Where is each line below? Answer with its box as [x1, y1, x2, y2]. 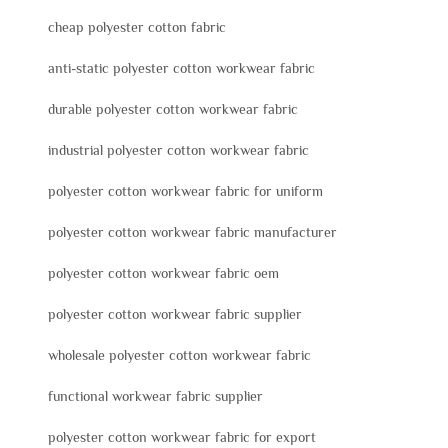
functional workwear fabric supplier [48, 388, 263, 405]
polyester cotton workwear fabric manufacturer [48, 224, 337, 241]
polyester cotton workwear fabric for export [48, 429, 316, 446]
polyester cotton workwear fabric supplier [48, 306, 302, 323]
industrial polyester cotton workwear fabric [48, 142, 309, 159]
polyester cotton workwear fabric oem [48, 265, 279, 282]
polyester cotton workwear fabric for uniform [48, 183, 323, 200]
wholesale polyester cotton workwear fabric [48, 347, 311, 364]
